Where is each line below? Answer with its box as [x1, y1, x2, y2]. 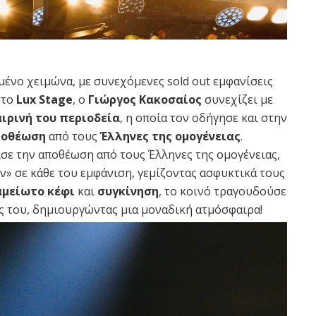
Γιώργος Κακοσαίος [88, 92, 202, 108]
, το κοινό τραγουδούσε [159, 183, 286, 200]
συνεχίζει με [202, 92, 273, 108]
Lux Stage [16, 92, 73, 108]
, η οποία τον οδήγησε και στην [120, 110, 287, 126]
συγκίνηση [97, 183, 159, 200]
